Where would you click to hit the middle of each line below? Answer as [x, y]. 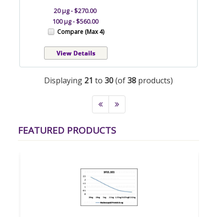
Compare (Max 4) [81, 31]
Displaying [64, 80]
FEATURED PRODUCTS [67, 130]
